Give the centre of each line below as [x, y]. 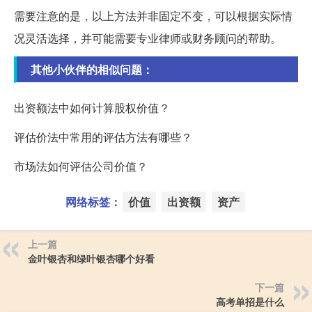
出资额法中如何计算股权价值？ [92, 107]
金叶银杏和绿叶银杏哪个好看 [91, 258]
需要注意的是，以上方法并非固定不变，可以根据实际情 [153, 15]
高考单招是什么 [250, 301]
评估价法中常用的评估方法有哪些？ [103, 136]
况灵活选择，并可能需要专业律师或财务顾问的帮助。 [148, 38]
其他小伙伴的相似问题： [92, 69]
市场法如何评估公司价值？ [81, 166]
